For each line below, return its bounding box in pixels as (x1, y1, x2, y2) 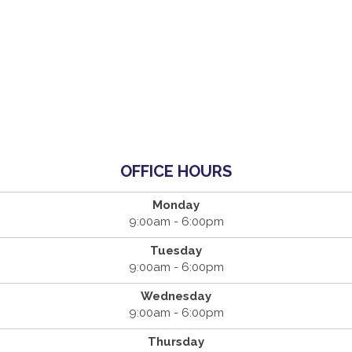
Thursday (148, 335, 204, 350)
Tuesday (150, 244, 202, 258)
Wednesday (141, 289, 211, 304)
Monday (152, 198, 200, 213)
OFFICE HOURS (120, 162, 232, 181)
